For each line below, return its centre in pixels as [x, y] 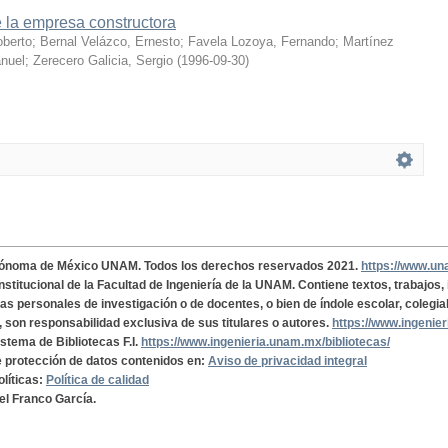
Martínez [368, 41]
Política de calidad [97, 380]
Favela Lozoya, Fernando [261, 41]
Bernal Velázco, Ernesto [110, 41]
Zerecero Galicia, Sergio [103, 60]
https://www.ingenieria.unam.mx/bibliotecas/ [265, 342]
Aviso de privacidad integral [287, 361]
